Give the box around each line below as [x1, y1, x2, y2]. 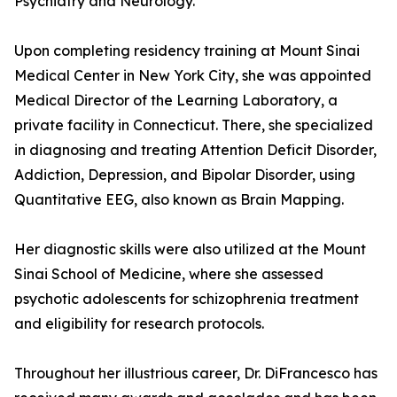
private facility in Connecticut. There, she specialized [14, 116, 373, 135]
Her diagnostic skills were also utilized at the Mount [14, 240, 366, 259]
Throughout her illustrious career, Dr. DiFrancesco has [14, 364, 378, 383]
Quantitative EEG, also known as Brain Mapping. [14, 191, 344, 209]
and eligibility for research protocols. [14, 315, 264, 333]
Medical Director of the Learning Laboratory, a [14, 91, 338, 110]
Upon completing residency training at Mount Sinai [14, 42, 360, 60]
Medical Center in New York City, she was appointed [14, 66, 371, 85]
